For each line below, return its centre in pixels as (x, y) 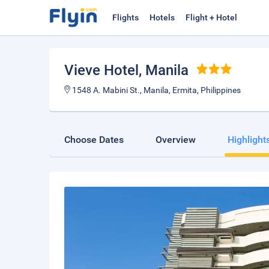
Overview (176, 140)
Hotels (162, 17)
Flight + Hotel (211, 17)
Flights (125, 17)
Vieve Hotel (101, 70)
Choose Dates (94, 140)
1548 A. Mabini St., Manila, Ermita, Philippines (156, 90)
